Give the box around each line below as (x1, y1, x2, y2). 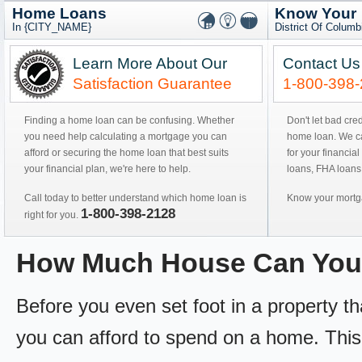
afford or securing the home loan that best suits (24, 147, 229, 158)
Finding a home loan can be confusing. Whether (24, 115, 234, 126)
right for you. (24, 209, 81, 221)
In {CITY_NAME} (12, 21, 91, 33)
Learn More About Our (73, 55, 227, 72)
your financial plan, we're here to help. (24, 163, 191, 175)
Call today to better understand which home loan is (24, 192, 246, 204)
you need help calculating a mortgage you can (24, 131, 227, 142)
